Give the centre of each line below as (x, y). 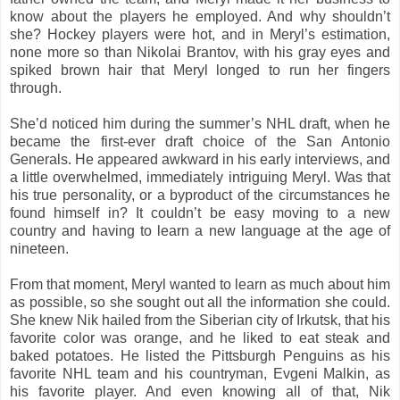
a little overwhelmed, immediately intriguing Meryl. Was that (200, 177)
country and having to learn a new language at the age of (200, 230)
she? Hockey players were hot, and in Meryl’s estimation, (200, 34)
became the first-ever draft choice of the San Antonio (200, 141)
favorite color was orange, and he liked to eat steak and (200, 337)
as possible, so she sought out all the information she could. (200, 302)
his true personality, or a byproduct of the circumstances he (200, 195)
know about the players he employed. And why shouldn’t (200, 16)
